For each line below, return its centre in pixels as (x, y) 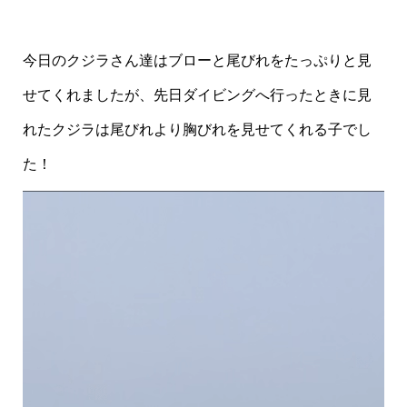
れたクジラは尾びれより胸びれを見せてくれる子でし (197, 129)
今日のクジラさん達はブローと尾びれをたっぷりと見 (197, 60)
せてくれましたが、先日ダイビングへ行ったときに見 (197, 95)
